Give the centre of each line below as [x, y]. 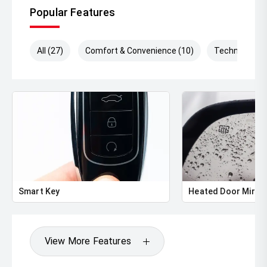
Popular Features [73, 13]
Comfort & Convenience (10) [140, 51]
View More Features [88, 241]
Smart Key [39, 192]
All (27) [50, 51]
